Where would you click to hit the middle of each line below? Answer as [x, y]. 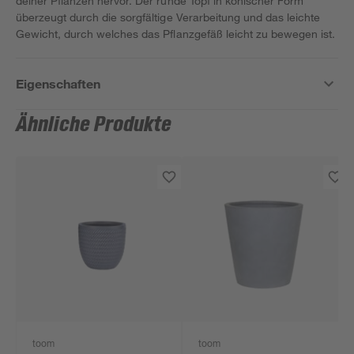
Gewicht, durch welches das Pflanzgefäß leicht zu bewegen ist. [176, 34]
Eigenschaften [58, 83]
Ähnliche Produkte [94, 125]
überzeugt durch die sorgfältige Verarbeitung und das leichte [168, 17]
